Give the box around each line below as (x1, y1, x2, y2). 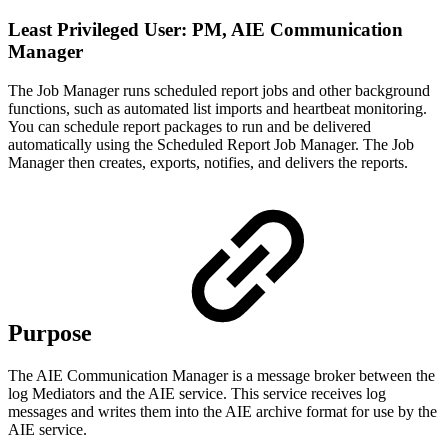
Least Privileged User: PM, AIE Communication (8, 18, 403, 40)
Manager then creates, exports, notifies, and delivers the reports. (8, 153, 408, 171)
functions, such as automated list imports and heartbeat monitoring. (8, 99, 427, 117)
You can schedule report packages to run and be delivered (8, 117, 371, 135)
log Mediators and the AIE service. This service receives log (8, 385, 386, 403)
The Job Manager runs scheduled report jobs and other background (8, 81, 430, 99)
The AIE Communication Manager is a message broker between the (8, 367, 435, 385)
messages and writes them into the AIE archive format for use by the (8, 403, 437, 421)
